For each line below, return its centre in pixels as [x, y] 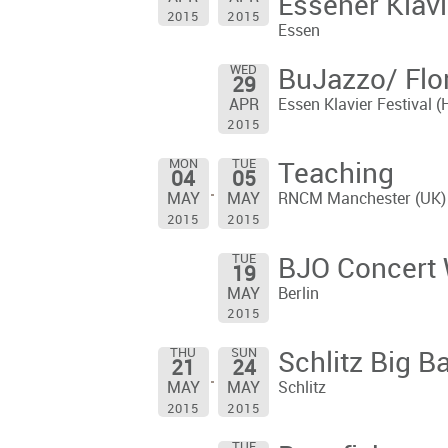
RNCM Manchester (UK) [361, 200]
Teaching [335, 175]
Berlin [298, 294]
